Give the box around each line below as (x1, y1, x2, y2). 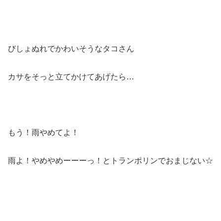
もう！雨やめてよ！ (8, 128, 79, 137)
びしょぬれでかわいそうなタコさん (8, 44, 134, 53)
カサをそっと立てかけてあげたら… (8, 72, 134, 81)
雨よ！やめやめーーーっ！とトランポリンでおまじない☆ (8, 156, 213, 165)
